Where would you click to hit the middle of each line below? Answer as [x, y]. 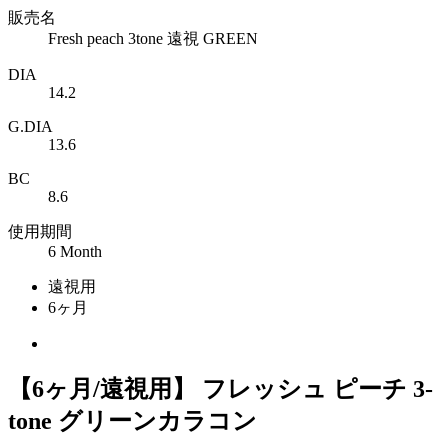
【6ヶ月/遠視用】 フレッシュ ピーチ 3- [220, 388]
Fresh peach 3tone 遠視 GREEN [153, 38]
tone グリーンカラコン [132, 420]
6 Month [75, 251]
